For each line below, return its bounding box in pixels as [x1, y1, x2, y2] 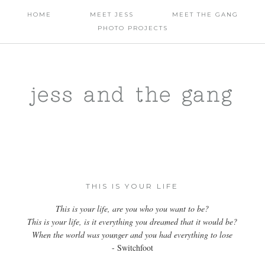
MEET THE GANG [172, 11, 238, 19]
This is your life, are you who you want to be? [56, 203, 209, 215]
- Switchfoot [111, 242, 153, 254]
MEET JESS [89, 11, 134, 19]
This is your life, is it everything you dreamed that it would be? [27, 216, 238, 228]
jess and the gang [31, 80, 234, 107]
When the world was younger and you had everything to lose [32, 229, 233, 241]
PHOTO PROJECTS [97, 24, 168, 33]
